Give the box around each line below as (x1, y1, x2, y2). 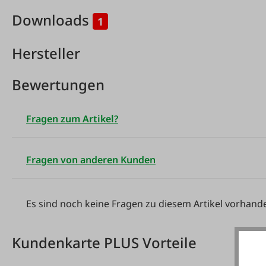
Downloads (12, 9, 93, 30)
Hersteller (12, 43, 80, 63)
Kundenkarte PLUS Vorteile (12, 232, 197, 252)
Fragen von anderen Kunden (26, 153, 156, 166)
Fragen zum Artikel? (26, 112, 118, 125)
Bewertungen (12, 74, 104, 94)
